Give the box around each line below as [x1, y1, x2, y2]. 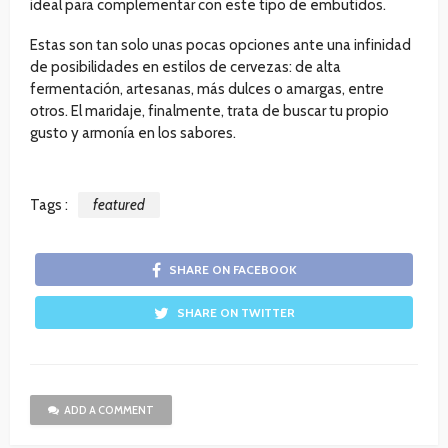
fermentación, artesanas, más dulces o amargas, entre [30, 80, 384, 99]
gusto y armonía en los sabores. [30, 124, 236, 143]
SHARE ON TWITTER [176, 305, 295, 321]
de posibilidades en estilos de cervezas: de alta [30, 58, 341, 77]
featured [93, 196, 145, 215]
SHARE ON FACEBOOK [168, 262, 297, 278]
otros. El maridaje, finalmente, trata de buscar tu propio [30, 102, 389, 121]
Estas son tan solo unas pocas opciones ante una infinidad [30, 36, 411, 55]
